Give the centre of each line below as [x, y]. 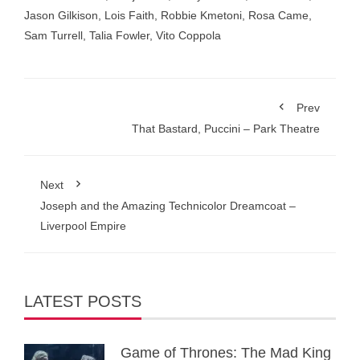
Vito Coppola [188, 35]
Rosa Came [278, 15]
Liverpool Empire [83, 226]
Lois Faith [129, 15]
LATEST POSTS [83, 301]
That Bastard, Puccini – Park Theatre [226, 129]
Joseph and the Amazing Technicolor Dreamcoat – [168, 206]
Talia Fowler [119, 35]
